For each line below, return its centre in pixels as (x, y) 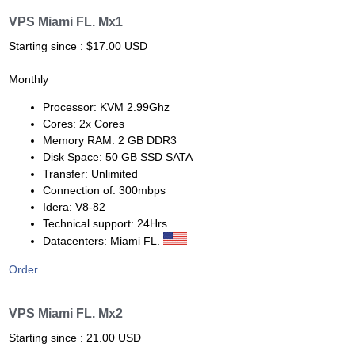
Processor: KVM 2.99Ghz (106, 107)
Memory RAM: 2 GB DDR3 (109, 141)
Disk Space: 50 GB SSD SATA (117, 157)
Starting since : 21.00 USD (75, 337)
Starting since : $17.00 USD (78, 46)
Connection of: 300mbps (104, 191)
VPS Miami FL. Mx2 (66, 313)
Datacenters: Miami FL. (103, 241)
